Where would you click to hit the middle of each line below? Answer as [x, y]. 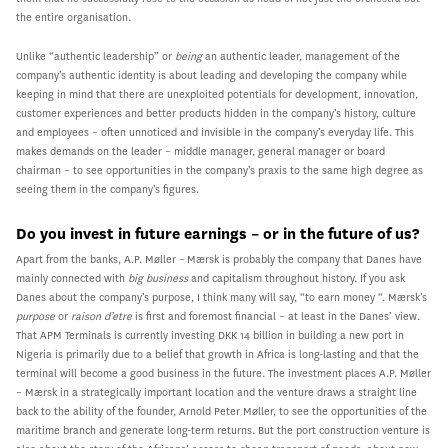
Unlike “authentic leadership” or [95, 56]
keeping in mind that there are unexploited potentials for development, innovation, [217, 94]
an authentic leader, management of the [301, 56]
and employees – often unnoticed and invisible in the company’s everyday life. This [215, 132]
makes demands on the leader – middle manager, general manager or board [200, 151]
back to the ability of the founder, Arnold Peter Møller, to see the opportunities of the [221, 411]
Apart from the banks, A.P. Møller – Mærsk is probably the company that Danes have [219, 259]
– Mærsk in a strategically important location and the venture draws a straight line [216, 392]
